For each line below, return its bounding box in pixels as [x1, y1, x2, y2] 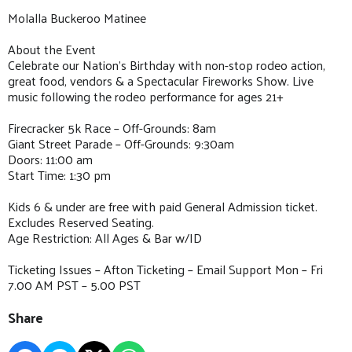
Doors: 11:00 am [8, 147, 93, 170]
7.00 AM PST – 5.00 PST [8, 273, 141, 296]
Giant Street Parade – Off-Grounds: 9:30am [8, 131, 234, 155]
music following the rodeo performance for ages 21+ [8, 84, 284, 108]
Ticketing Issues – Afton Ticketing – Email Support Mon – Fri [8, 257, 323, 280]
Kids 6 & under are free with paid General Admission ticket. [8, 194, 317, 218]
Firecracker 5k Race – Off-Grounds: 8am [8, 115, 216, 139]
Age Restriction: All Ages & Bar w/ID [8, 225, 202, 249]
